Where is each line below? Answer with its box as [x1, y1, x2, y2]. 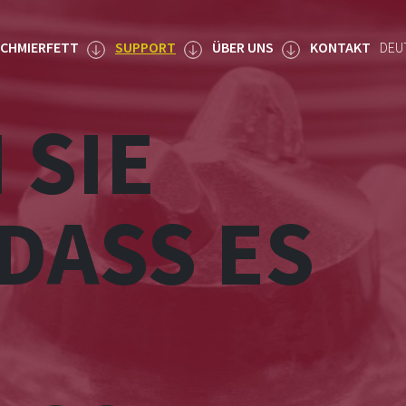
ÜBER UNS [212, 38, 274, 56]
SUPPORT [115, 38, 176, 56]
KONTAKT [310, 38, 371, 56]
